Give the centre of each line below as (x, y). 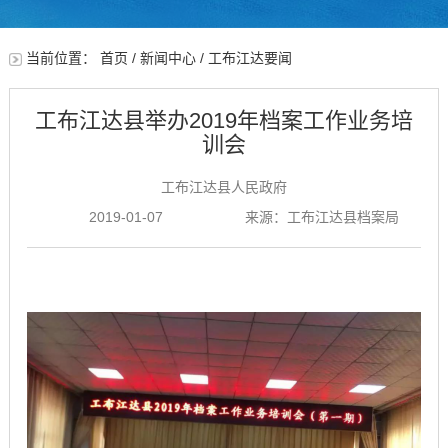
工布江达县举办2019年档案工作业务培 (223, 120)
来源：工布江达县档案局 (322, 217)
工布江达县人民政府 (223, 187)
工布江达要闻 (249, 58)
